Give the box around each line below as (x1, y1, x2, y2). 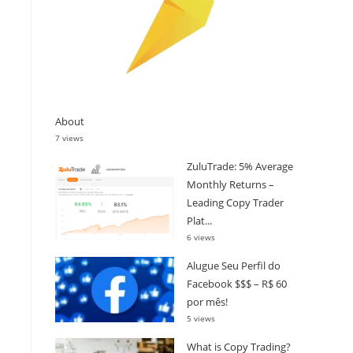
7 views (55, 132, 84, 143)
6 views (187, 231, 215, 243)
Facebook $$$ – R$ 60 (187, 276, 287, 291)
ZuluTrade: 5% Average (187, 158, 293, 173)
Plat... (187, 213, 212, 228)
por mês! (187, 294, 228, 309)
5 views (187, 312, 215, 324)
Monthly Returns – (187, 176, 274, 191)
